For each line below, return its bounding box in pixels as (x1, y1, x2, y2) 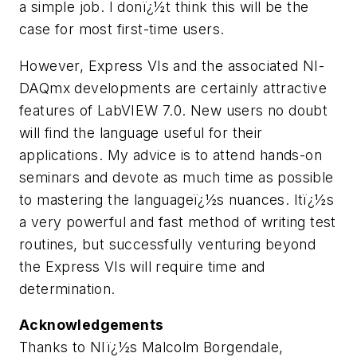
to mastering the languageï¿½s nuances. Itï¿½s (19, 190, 334, 208)
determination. (19, 280, 116, 297)
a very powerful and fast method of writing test (19, 213, 336, 230)
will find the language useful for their (19, 124, 263, 141)
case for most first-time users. (19, 20, 225, 37)
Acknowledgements (19, 316, 164, 334)
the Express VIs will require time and (19, 257, 265, 275)
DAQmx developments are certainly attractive (19, 79, 328, 96)
